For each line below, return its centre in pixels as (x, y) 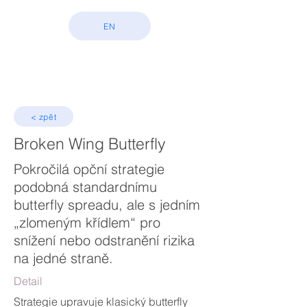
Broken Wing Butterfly (90, 144)
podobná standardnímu (85, 187)
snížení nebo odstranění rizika (104, 240)
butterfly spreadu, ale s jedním (107, 205)
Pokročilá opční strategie (89, 169)
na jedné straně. (63, 258)
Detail (28, 281)
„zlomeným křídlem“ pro (87, 222)
